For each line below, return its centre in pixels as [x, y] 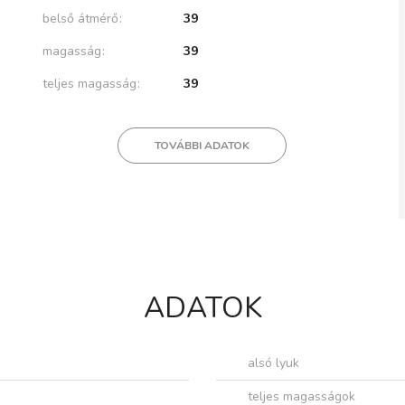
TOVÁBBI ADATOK [202, 146]
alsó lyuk [273, 363]
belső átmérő [81, 19]
